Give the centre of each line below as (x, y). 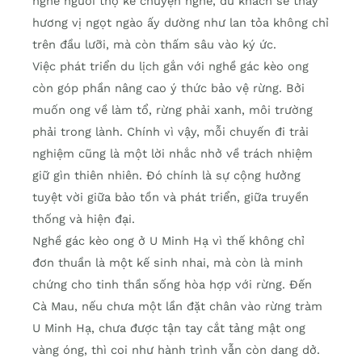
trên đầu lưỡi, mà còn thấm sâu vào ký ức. (154, 45)
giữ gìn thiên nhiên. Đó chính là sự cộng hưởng (166, 176)
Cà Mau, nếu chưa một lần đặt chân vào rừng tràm (177, 307)
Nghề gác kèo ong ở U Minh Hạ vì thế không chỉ (168, 241)
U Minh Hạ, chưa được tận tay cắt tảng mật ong (169, 328)
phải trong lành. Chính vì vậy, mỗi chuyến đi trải (170, 132)
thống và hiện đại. (84, 219)
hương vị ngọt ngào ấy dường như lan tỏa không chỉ (181, 23)
